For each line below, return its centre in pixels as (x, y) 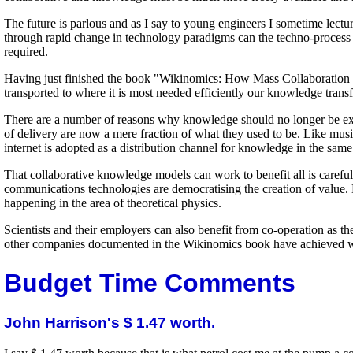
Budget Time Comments (150, 282)
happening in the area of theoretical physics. (113, 203)
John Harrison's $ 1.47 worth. (110, 322)
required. (26, 52)
